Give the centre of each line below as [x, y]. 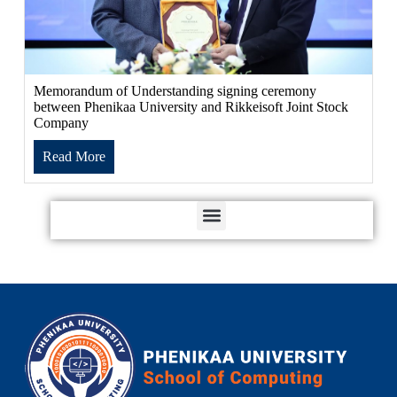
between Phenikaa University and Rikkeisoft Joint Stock [191, 106]
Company [61, 122]
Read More [74, 156]
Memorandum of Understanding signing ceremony [175, 90]
